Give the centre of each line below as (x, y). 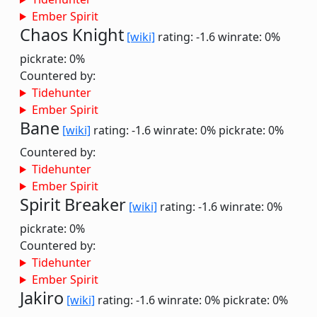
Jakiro (42, 298)
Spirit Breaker (73, 204)
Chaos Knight (72, 35)
